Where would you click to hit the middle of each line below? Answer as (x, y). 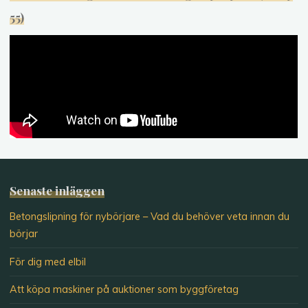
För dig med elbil (48, 262)
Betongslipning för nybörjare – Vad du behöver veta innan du (150, 217)
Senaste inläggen (57, 190)
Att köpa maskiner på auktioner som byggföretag (124, 290)
